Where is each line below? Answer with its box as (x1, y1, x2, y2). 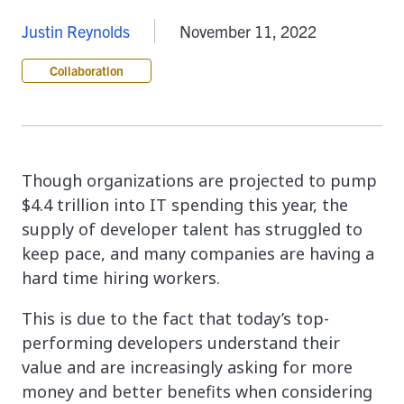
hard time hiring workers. (22, 267, 220, 289)
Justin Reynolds (22, 21, 130, 42)
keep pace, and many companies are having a (22, 243, 374, 265)
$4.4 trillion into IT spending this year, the (22, 194, 348, 216)
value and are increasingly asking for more (22, 356, 353, 379)
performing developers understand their (22, 332, 340, 354)
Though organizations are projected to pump (22, 170, 377, 192)
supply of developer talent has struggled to (22, 218, 363, 241)
